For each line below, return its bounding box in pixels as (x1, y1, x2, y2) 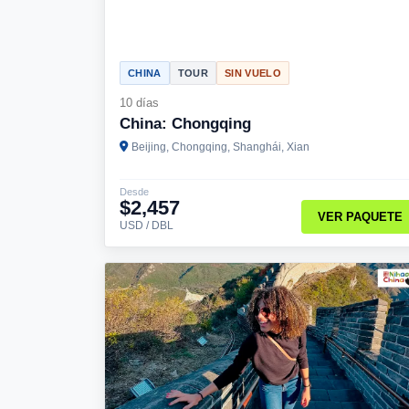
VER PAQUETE (317, 210, 403, 225)
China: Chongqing (120, 114, 251, 132)
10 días (120, 95, 159, 110)
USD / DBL (120, 219, 173, 231)
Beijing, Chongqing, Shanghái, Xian (131, 140, 309, 153)
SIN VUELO (224, 67, 281, 79)
